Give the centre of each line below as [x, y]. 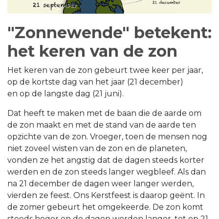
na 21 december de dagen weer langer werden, [100, 183]
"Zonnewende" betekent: [109, 32]
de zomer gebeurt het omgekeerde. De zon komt [105, 207]
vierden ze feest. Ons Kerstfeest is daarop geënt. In [106, 195]
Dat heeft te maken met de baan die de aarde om [104, 113]
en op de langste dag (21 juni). [66, 93]
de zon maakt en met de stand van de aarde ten [102, 125]
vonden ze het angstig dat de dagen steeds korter [106, 160]
